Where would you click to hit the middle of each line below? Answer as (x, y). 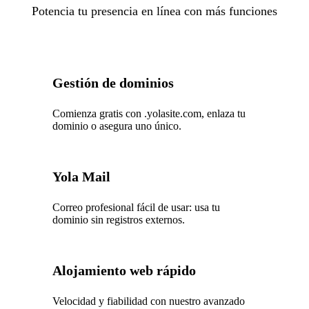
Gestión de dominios (113, 82)
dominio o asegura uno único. (117, 126)
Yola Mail (82, 176)
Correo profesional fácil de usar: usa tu (137, 207)
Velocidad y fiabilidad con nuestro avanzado (149, 301)
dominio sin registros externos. (119, 219)
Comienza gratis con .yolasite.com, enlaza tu (149, 113)
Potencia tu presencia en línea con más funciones (154, 11)
